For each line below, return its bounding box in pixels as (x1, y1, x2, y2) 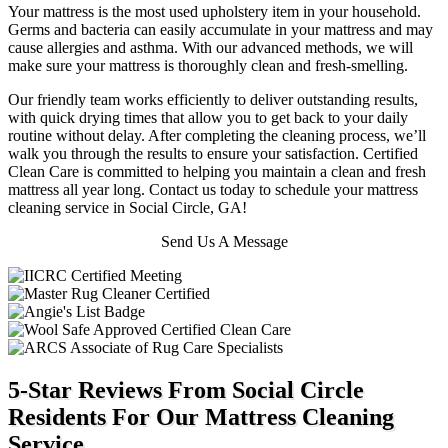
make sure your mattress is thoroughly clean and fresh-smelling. (8, 56, 408, 74)
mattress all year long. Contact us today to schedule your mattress (8, 180, 418, 198)
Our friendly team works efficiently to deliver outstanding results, (8, 90, 418, 108)
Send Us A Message (160, 232, 288, 250)
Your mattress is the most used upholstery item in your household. (8, 2, 421, 20)
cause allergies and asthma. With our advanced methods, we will (8, 38, 413, 56)
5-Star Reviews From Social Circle (8, 376, 364, 403)
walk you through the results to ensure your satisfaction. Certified (8, 144, 418, 162)
